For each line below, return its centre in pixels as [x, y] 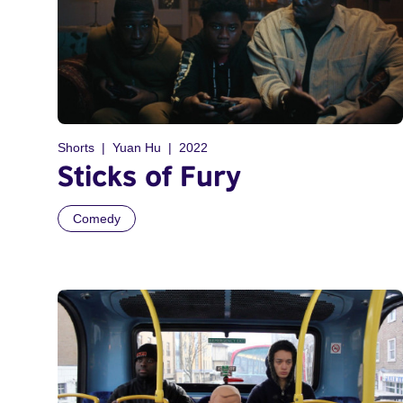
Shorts [76, 147]
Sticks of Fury [149, 175]
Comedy [97, 218]
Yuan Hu [137, 147]
